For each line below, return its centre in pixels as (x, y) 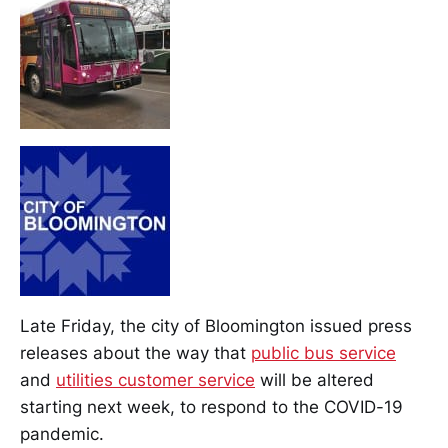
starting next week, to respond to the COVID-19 (211, 407)
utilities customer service (155, 380)
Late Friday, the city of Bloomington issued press (216, 326)
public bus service (323, 353)
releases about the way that (135, 353)
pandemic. (62, 434)
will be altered (314, 380)
